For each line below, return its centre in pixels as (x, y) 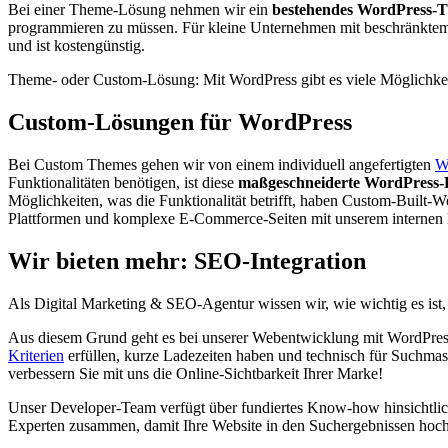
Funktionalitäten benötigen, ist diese (123, 182)
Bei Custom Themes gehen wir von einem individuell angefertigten (221, 164)
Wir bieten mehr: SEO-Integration (187, 260)
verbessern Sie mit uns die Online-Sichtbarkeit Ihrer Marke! (195, 373)
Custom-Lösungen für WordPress (180, 121)
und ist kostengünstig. (76, 46)
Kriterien (36, 355)
